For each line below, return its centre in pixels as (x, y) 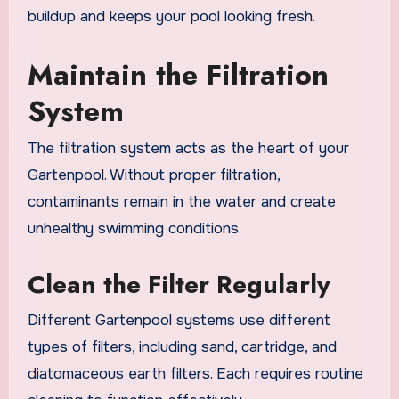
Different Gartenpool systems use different (179, 320)
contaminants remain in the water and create (181, 202)
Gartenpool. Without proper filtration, (153, 175)
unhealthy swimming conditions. (134, 229)
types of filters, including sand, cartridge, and (182, 346)
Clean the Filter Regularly (179, 285)
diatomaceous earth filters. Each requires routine (195, 373)
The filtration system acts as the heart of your (188, 149)
